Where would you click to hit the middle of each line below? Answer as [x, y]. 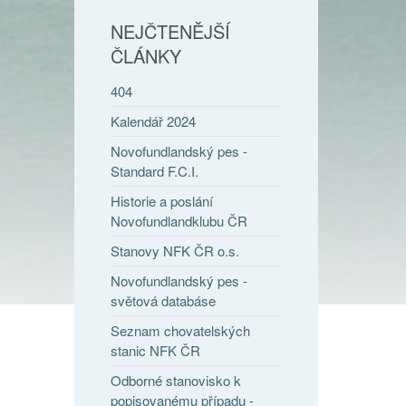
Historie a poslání [162, 201]
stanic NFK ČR [156, 351]
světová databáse [164, 301]
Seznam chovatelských [181, 331]
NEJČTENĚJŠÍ [171, 32]
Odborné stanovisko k [176, 381]
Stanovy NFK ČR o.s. [175, 251]
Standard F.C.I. [155, 171]
